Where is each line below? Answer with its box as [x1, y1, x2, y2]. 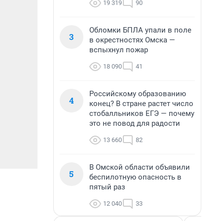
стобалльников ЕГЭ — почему [89, 109, 194, 118]
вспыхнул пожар [89, 45, 148, 54]
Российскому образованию [89, 89, 186, 98]
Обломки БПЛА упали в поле [89, 26, 191, 35]
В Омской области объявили [89, 163, 190, 172]
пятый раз [89, 183, 125, 191]
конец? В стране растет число [89, 99, 193, 108]
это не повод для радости [89, 119, 180, 128]
